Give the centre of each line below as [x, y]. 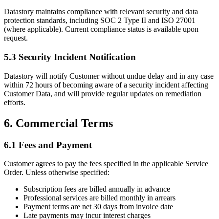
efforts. [15, 102]
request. [16, 38]
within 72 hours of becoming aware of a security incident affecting [106, 85]
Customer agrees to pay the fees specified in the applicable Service [106, 164]
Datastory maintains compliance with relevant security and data [101, 12]
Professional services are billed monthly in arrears [99, 198]
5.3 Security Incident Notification [70, 57]
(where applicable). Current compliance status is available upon [101, 29]
